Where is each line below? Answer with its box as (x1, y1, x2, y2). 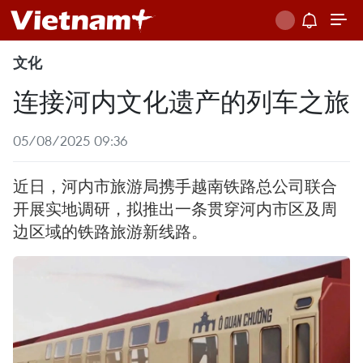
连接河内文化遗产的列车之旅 (13, 83, 350, 117)
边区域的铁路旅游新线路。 (13, 221, 207, 241)
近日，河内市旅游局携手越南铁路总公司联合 (13, 176, 337, 196)
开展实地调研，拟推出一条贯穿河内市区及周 (13, 199, 337, 219)
